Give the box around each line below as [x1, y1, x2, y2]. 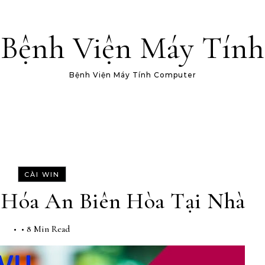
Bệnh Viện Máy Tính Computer [69, 70, 196, 79]
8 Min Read [26, 223, 70, 235]
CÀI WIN [24, 170, 60, 179]
